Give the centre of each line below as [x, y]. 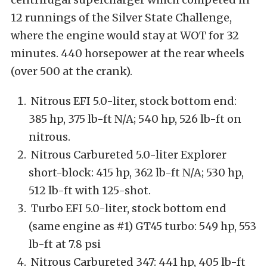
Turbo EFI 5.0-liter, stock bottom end [128, 208]
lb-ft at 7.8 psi [65, 244]
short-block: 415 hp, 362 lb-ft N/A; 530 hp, [136, 172]
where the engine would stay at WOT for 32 [125, 35]
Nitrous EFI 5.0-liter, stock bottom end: [133, 101]
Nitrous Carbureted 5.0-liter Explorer [128, 154]
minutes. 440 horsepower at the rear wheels [128, 53]
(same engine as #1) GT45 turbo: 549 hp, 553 [142, 226]
